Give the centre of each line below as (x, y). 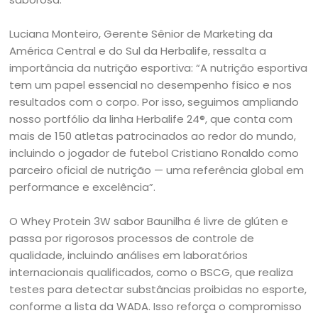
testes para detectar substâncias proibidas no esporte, (158, 289)
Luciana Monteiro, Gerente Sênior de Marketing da (141, 34)
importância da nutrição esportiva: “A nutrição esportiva (159, 68)
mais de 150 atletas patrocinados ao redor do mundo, (153, 136)
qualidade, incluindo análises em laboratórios (129, 255)
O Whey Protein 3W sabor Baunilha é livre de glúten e (149, 221)
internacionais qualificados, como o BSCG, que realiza (152, 272)
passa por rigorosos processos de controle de (132, 238)
